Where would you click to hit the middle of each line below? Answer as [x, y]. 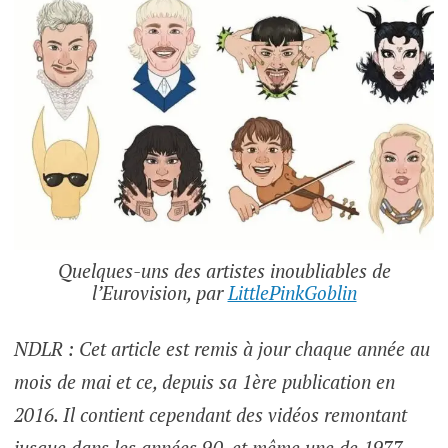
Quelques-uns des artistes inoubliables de [224, 270]
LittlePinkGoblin [292, 292]
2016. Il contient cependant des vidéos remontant [210, 415]
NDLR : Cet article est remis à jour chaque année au [221, 349]
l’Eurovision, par [159, 292]
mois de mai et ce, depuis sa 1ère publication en [204, 382]
